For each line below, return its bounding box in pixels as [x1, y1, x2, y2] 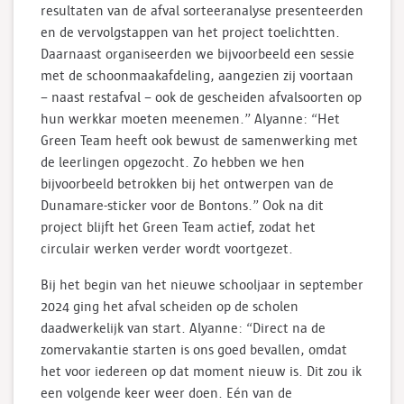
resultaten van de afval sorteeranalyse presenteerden [41, 3, 363, 18]
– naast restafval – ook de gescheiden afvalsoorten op [41, 89, 362, 105]
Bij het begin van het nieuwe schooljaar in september [41, 277, 363, 292]
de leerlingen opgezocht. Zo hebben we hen [41, 154, 305, 170]
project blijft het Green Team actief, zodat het [41, 219, 316, 234]
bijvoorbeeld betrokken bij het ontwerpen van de [41, 176, 334, 191]
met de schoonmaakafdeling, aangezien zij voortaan [41, 68, 353, 83]
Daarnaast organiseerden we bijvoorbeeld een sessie [41, 46, 354, 61]
